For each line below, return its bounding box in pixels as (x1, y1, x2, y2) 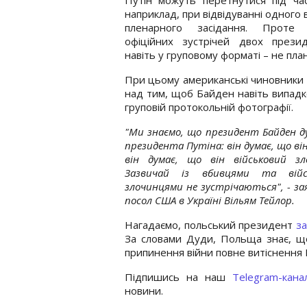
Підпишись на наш (125, 269, 232, 284)
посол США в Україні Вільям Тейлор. (125, 193, 295, 207)
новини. (125, 283, 163, 297)
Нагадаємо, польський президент (125, 217, 296, 232)
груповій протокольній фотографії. (125, 99, 293, 114)
